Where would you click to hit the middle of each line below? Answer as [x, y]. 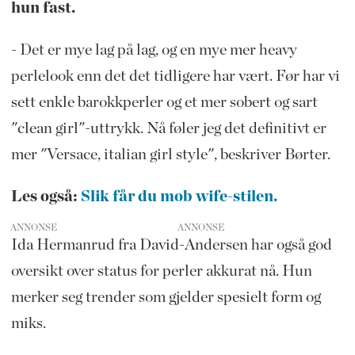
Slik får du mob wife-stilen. [180, 197]
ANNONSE [34, 228]
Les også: [46, 197]
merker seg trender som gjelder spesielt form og [166, 298]
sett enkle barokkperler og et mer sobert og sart [164, 103]
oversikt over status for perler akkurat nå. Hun [161, 271]
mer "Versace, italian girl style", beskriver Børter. [170, 155]
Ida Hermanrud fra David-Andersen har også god [171, 245]
